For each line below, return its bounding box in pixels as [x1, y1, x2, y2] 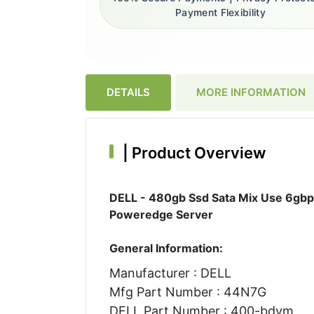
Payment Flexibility [175, 6, 266, 19]
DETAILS [107, 85, 150, 99]
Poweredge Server [109, 207, 213, 221]
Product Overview [128, 143, 266, 162]
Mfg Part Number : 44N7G [109, 284, 266, 299]
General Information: [109, 240, 223, 255]
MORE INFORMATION [196, 85, 306, 99]
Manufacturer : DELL [109, 265, 231, 280]
